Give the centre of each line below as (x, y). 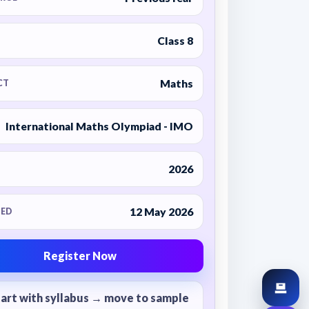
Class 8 (175, 40)
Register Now (80, 256)
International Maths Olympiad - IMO (99, 126)
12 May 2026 (161, 211)
